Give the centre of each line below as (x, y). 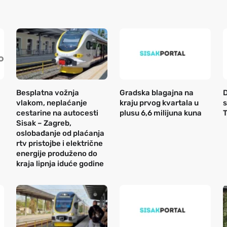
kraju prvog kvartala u (159, 103)
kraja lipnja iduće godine (60, 163)
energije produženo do (57, 153)
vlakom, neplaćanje (52, 103)
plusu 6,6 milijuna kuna (161, 113)
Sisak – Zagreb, (44, 123)
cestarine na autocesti (57, 113)
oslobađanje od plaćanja (60, 133)
